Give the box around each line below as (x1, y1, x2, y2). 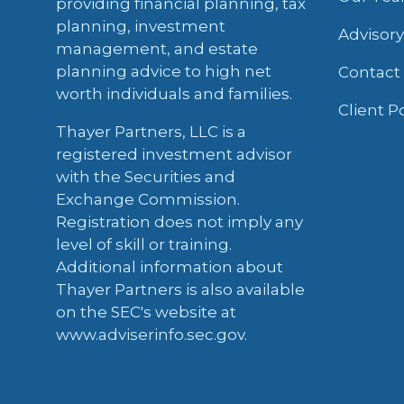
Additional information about (56, 258, 283, 276)
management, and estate (56, 40, 258, 58)
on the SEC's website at (56, 303, 236, 321)
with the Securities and (56, 168, 235, 186)
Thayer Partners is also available (56, 280, 305, 298)
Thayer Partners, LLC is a (56, 123, 246, 141)
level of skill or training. (56, 235, 232, 253)
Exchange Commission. (56, 190, 240, 208)
